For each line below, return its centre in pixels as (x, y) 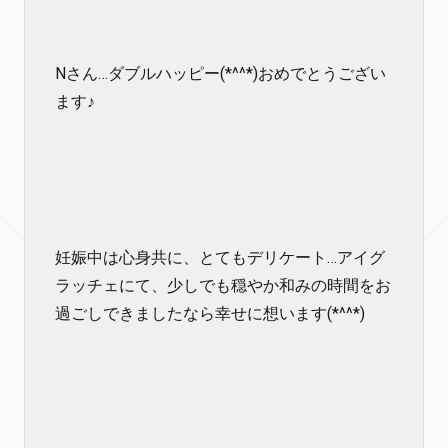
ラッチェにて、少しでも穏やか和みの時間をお (223, 285)
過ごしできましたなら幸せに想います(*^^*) (210, 313)
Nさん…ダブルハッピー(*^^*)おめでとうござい (220, 73)
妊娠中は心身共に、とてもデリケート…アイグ (220, 257)
